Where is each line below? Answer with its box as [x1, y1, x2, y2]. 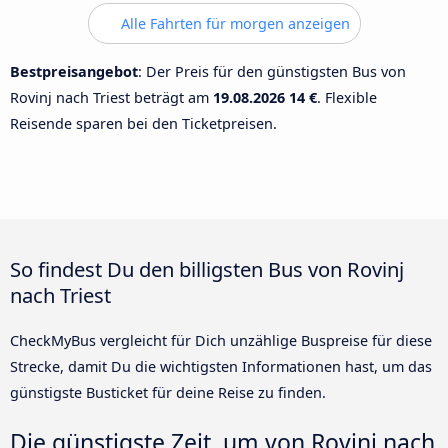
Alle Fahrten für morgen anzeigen [116, 14, 350, 34]
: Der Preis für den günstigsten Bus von [138, 61, 406, 81]
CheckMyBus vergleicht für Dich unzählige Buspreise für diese [10, 331, 432, 351]
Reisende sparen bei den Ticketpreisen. [10, 113, 277, 133]
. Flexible [317, 87, 377, 107]
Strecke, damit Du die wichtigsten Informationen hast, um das [10, 357, 432, 377]
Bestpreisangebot [10, 61, 138, 81]
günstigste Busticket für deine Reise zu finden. [10, 383, 326, 403]
